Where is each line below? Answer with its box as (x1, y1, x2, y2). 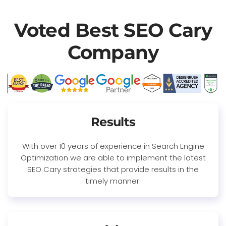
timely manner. (85, 175, 141, 186)
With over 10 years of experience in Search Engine (22, 140, 204, 151)
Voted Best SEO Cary (14, 18, 212, 41)
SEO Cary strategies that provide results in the (27, 163, 199, 175)
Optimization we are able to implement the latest (20, 152, 206, 163)
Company (67, 40, 159, 64)
